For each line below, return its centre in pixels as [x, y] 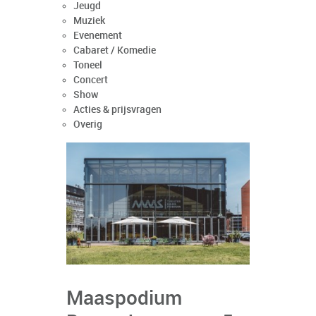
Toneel [88, 65]
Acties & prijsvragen [117, 110]
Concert [91, 80]
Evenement [98, 36]
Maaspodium [124, 299]
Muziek [89, 21]
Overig [88, 124]
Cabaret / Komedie [115, 50]
